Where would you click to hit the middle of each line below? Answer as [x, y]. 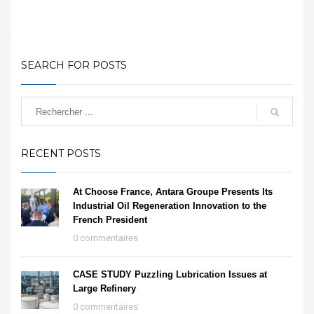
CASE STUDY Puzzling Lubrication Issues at [170, 275]
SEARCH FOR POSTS [74, 66]
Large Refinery [104, 289]
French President [110, 220]
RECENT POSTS [61, 154]
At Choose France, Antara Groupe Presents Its [173, 192]
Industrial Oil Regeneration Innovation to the [170, 206]
